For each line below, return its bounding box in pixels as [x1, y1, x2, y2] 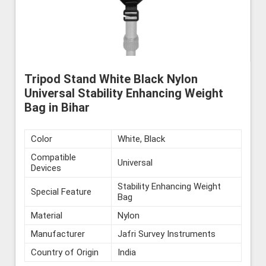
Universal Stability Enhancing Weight [24, 85, 223, 100]
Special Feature [31, 186, 91, 197]
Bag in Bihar [24, 100, 90, 115]
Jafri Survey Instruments [118, 228, 216, 239]
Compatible [31, 151, 76, 163]
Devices [31, 162, 61, 173]
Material [31, 210, 62, 221]
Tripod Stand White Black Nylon [24, 71, 198, 86]
